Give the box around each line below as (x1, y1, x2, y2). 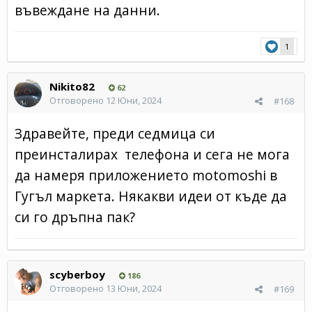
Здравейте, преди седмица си (15, 123, 215, 143)
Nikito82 (49, 79, 95, 93)
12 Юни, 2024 (106, 93, 162, 107)
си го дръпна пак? (15, 207, 139, 226)
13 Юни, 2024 (106, 281, 162, 295)
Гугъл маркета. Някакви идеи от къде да (15, 186, 287, 205)
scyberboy (49, 267, 105, 281)
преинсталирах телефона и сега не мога (15, 144, 290, 164)
